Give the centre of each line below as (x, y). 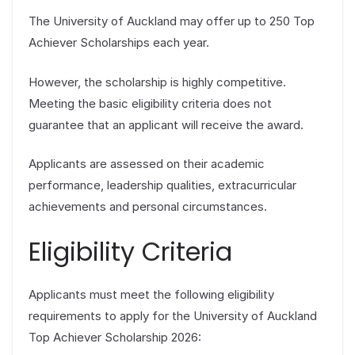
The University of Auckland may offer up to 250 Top (172, 21)
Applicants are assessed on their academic (147, 164)
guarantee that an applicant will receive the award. (166, 124)
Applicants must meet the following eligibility (151, 294)
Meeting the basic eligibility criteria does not (150, 103)
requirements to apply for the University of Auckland (173, 315)
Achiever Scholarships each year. (119, 43)
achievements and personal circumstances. (148, 207)
